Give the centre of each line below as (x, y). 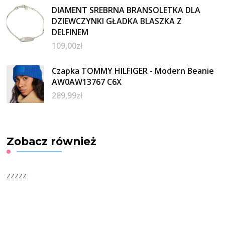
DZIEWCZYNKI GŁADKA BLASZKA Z (117, 21)
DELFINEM (70, 32)
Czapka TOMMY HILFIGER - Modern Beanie (133, 71)
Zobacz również (52, 141)
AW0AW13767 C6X (87, 82)
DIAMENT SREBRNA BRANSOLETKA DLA (126, 10)
